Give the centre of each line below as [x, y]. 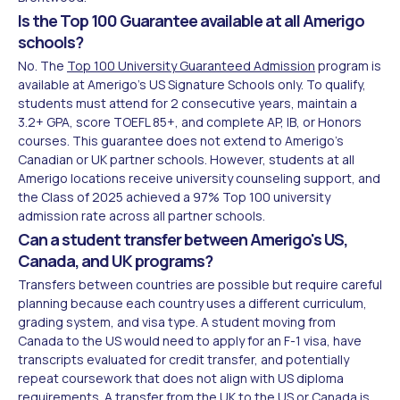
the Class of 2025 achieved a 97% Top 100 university [174, 196]
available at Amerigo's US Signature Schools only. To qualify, [192, 84]
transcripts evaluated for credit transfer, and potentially [183, 359]
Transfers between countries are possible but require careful [200, 284]
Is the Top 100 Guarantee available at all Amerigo [191, 20]
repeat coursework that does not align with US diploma [181, 378]
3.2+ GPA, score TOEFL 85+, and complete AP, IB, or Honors [190, 121]
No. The [42, 65]
